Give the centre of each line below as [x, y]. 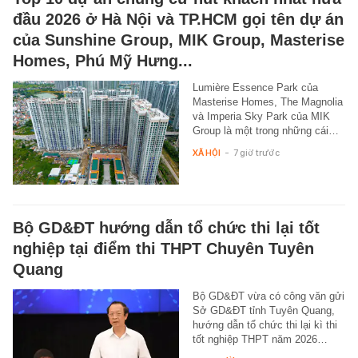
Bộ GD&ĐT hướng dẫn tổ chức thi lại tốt [166, 227]
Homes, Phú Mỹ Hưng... [103, 60]
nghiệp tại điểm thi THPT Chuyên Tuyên [163, 248]
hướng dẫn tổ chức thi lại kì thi [265, 324]
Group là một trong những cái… [265, 130]
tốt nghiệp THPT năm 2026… [260, 339]
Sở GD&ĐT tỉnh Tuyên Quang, [263, 310]
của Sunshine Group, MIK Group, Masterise [179, 40]
